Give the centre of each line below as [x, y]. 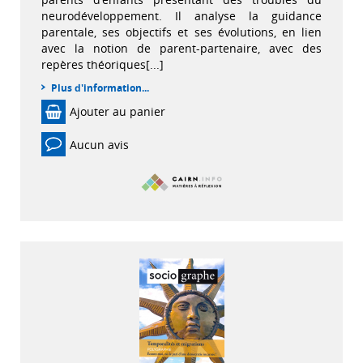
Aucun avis [99, 144]
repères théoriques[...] [102, 64]
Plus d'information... [100, 88]
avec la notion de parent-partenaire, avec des [181, 48]
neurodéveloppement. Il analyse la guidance [181, 16]
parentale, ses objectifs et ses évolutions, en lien [181, 32]
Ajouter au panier [117, 112]
